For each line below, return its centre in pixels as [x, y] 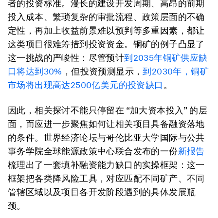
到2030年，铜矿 [176, 71]
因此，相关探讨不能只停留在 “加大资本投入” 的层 [108, 110]
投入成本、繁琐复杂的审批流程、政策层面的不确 [106, 17]
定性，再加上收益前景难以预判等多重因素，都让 [106, 30]
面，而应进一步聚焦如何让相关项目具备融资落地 [106, 124]
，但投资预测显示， [102, 71]
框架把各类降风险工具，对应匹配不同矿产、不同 [106, 178]
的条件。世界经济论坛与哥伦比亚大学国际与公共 [106, 137]
